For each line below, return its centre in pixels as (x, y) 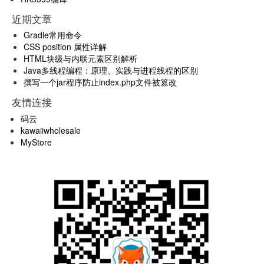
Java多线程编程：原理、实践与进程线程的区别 (111, 70)
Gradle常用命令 (53, 35)
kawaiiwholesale (51, 130)
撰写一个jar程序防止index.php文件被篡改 (100, 82)
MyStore (36, 142)
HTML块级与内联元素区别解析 (80, 58)
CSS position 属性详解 (65, 47)
